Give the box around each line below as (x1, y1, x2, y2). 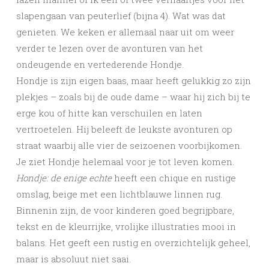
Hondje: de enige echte (16, 172, 112, 184)
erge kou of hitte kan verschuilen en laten (16, 107, 202, 119)
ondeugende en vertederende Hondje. (16, 58, 184, 71)
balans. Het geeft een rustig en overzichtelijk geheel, (16, 237, 250, 249)
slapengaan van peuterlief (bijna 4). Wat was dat (16, 10, 226, 22)
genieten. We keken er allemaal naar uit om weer (16, 26, 234, 38)
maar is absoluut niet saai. (16, 253, 131, 265)
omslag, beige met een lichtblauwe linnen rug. (16, 188, 222, 201)
